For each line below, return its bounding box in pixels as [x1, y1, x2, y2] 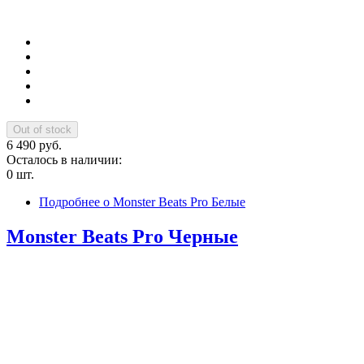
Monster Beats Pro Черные [6, 225, 238, 247]
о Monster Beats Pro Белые [100, 195, 245, 210]
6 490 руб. [6, 138, 62, 153]
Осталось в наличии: [6, 153, 125, 167]
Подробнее [39, 195, 100, 210]
